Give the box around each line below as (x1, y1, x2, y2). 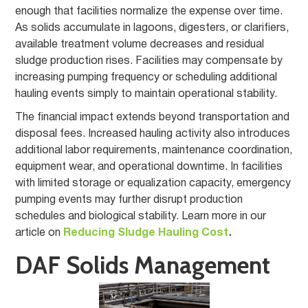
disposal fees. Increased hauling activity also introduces (15, 129, 291, 139)
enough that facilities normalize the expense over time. (15, 7, 283, 16)
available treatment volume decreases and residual (15, 40, 265, 49)
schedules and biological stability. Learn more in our (15, 212, 267, 221)
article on (15, 228, 61, 238)
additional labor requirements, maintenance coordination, (15, 146, 293, 155)
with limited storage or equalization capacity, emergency (15, 179, 291, 188)
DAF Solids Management (15, 250, 271, 280)
